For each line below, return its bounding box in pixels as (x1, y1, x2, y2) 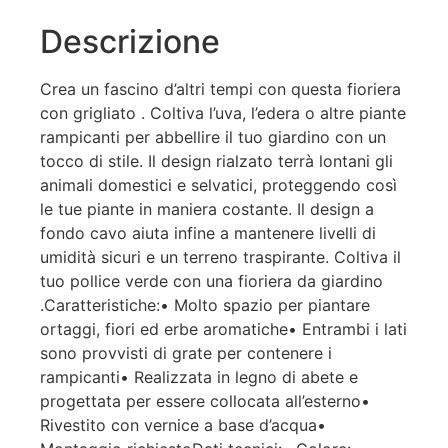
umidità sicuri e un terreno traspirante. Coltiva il (40, 246, 401, 267)
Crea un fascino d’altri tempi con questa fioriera (40, 78, 401, 99)
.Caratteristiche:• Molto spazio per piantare (40, 294, 370, 315)
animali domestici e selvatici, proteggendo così (40, 174, 397, 195)
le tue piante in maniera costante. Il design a (40, 198, 374, 219)
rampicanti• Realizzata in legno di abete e (40, 366, 358, 387)
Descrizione (40, 21, 220, 61)
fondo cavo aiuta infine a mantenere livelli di (40, 222, 376, 243)
